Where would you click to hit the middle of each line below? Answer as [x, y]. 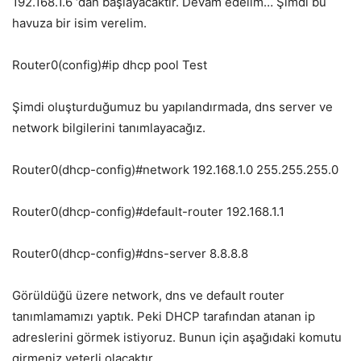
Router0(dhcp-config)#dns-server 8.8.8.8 [130, 254]
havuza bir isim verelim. [79, 23]
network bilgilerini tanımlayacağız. [109, 128]
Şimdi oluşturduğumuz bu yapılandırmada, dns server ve [172, 107]
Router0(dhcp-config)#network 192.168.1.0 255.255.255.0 [175, 170]
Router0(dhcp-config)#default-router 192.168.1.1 [148, 212]
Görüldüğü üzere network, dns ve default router [148, 296]
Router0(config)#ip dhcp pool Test [110, 65]
